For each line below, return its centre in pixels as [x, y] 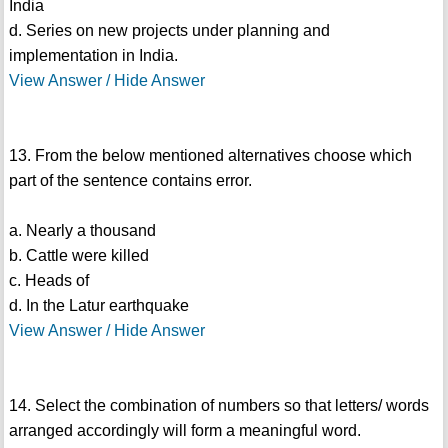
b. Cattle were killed [78, 256]
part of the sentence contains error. [130, 181]
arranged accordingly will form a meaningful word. [184, 431]
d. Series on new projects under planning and [169, 31]
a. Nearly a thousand [82, 231]
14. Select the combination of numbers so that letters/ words [218, 406]
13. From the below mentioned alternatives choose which [210, 156]
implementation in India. [93, 56]
